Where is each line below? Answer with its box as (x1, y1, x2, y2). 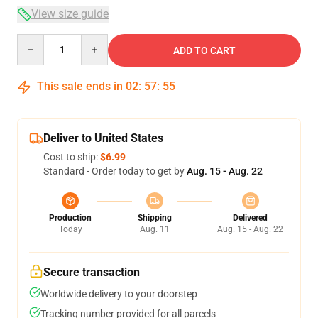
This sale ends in (34, 79, 126, 93)
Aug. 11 (139, 224, 170, 234)
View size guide (31, 7, 109, 21)
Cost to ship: (43, 151, 100, 163)
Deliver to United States (43, 131, 163, 145)
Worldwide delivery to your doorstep (40, 288, 197, 300)
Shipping (137, 213, 172, 223)
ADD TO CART (173, 45, 236, 56)
